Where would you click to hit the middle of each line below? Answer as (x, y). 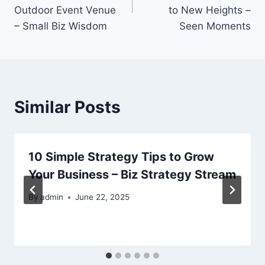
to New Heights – (210, 10)
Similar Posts (67, 107)
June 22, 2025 (103, 197)
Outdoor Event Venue (65, 10)
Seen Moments (215, 26)
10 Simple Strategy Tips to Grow (121, 156)
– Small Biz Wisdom (61, 26)
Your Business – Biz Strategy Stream (132, 174)
